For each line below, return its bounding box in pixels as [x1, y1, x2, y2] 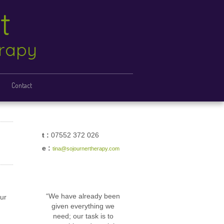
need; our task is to [52, 212, 113, 220]
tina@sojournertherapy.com [52, 145, 119, 151]
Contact [11, 81, 32, 89]
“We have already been [46, 192, 120, 200]
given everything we [51, 202, 114, 210]
